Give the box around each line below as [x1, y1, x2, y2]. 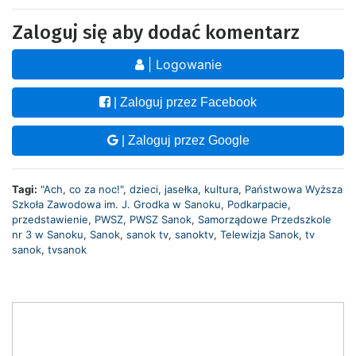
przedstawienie [12, 213, 88, 226]
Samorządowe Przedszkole [198, 213, 331, 226]
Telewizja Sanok [220, 228, 299, 242]
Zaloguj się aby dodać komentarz [12, 21, 300, 44]
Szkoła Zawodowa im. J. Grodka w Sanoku [12, 198, 221, 211]
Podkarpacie [227, 198, 288, 211]
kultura [204, 183, 238, 196]
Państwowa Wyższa [245, 183, 342, 196]
